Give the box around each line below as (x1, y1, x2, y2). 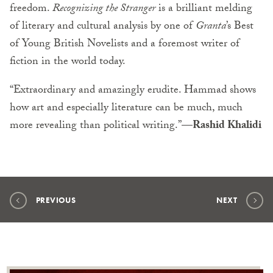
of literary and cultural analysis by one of (10, 18, 196, 37)
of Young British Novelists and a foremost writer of (10, 35, 239, 55)
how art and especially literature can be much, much (10, 99, 243, 119)
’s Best (226, 18, 253, 37)
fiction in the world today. (10, 53, 126, 73)
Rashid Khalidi (193, 117, 261, 136)
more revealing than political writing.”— (10, 117, 193, 136)
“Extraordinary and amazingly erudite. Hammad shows (10, 82, 256, 101)
